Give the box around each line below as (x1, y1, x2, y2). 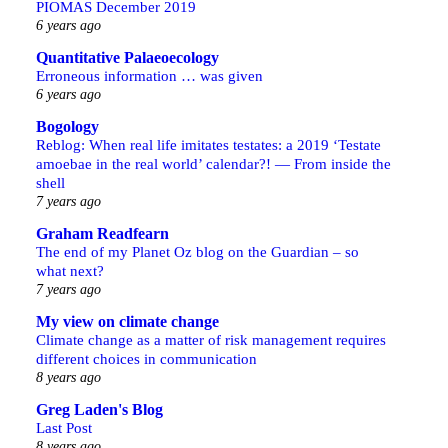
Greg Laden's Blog (36, 401, 163, 418)
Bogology (36, 118, 99, 135)
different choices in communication (36, 350, 257, 367)
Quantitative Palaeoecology (36, 49, 219, 66)
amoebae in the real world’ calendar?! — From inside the (36, 155, 391, 172)
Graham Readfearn (36, 225, 169, 242)
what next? (36, 262, 104, 279)
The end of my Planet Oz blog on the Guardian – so (36, 243, 359, 260)
